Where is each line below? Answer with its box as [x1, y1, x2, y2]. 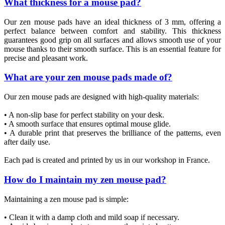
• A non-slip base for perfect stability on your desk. [4, 110, 164, 120]
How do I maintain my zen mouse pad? [4, 174, 166, 185]
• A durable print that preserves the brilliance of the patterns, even [4, 129, 221, 138]
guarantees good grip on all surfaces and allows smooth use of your [4, 35, 221, 44]
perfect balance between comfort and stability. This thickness [4, 26, 221, 35]
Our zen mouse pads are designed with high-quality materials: [4, 92, 199, 101]
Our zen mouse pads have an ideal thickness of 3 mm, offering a [4, 17, 221, 26]
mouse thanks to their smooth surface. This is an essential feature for [4, 44, 221, 53]
